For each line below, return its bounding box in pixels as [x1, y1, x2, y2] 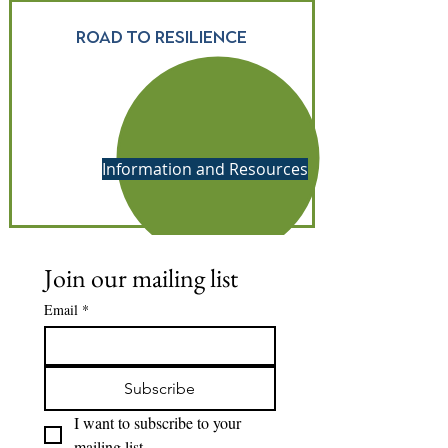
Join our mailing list [44, 261, 238, 295]
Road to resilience [76, 27, 247, 47]
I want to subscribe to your [74, 412, 241, 433]
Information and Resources [101, 158, 308, 180]
